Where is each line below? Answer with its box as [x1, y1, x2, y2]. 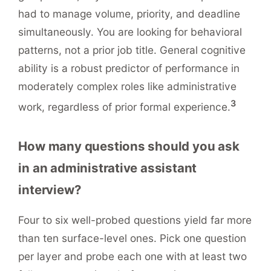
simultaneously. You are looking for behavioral [18, 25, 243, 39]
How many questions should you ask [18, 138, 240, 154]
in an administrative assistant [18, 160, 197, 175]
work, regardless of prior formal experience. [18, 100, 231, 113]
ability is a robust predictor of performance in [18, 62, 240, 75]
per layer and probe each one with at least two [18, 249, 247, 263]
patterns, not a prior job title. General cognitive [18, 44, 246, 57]
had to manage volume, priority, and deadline [18, 7, 241, 21]
